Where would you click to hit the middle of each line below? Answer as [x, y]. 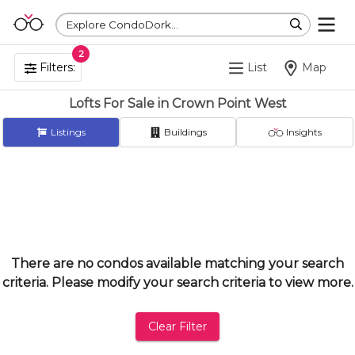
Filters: [56, 67]
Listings [67, 132]
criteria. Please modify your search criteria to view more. [177, 282]
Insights [303, 132]
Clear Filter [177, 326]
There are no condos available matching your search [177, 263]
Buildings [184, 132]
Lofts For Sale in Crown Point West [177, 103]
